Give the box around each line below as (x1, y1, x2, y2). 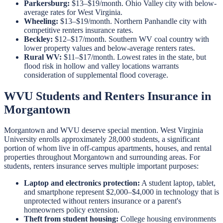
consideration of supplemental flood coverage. (24, 70, 168, 79)
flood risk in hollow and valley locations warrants (24, 61, 179, 70)
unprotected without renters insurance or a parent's (24, 197, 181, 206)
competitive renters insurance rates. (24, 25, 133, 34)
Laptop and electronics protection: (24, 179, 140, 188)
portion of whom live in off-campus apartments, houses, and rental (4, 144, 212, 153)
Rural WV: (24, 52, 62, 61)
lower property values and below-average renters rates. (24, 43, 195, 52)
